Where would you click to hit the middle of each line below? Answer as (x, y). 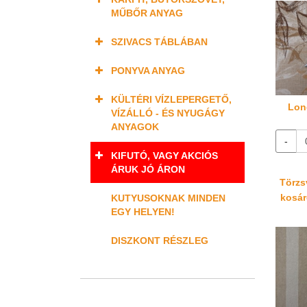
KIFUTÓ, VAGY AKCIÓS (164, 156)
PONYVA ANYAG (148, 71)
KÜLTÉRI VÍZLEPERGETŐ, (171, 99)
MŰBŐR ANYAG (147, 13)
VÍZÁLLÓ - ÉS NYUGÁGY (168, 113)
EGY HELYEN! (143, 212)
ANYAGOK (135, 127)
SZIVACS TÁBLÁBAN (159, 42)
